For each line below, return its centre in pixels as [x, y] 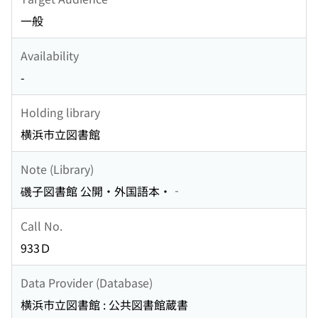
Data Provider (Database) [87, 282]
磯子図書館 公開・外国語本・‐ [102, 191]
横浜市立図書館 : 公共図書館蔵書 [104, 305]
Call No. [42, 225]
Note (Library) [57, 169]
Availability [50, 55]
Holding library [60, 112]
